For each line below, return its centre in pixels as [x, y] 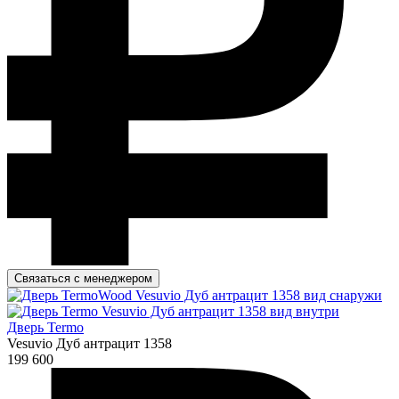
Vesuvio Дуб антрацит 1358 [90, 343]
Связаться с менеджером [83, 278]
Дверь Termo [45, 327]
